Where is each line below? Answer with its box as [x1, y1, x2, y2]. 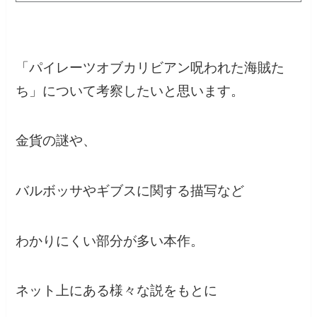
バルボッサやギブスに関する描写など [16, 183, 245, 198]
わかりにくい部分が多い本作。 [16, 233, 204, 248]
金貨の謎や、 [16, 133, 97, 149]
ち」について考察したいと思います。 [16, 83, 245, 98]
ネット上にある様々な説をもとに [16, 283, 218, 299]
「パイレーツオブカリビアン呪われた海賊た [16, 59, 285, 75]
